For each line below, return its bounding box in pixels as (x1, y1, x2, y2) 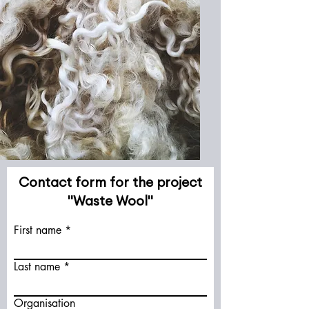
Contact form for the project (19, 177, 202, 190)
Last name (14, 259, 60, 274)
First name (14, 223, 61, 237)
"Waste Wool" (68, 195, 153, 208)
